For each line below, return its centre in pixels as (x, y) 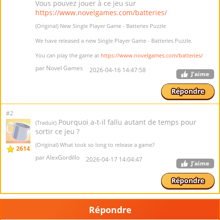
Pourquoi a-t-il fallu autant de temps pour (126, 122)
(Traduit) (46, 123)
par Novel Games (59, 68)
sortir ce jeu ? (57, 131)
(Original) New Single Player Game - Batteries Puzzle (101, 26)
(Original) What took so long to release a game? (95, 145)
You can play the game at (68, 55)
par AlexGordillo (57, 157)
